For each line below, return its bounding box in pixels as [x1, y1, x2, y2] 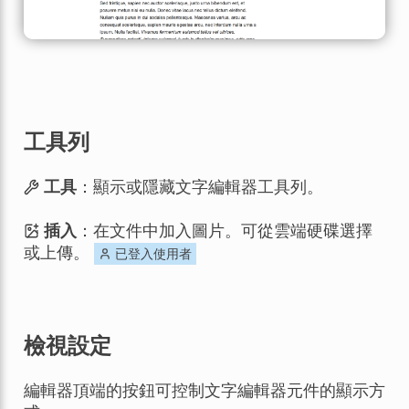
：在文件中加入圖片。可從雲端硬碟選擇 [77, 218, 373, 241]
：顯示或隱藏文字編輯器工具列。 [77, 174, 324, 197]
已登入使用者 [110, 244, 192, 262]
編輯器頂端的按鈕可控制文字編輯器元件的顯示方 [23, 378, 385, 401]
